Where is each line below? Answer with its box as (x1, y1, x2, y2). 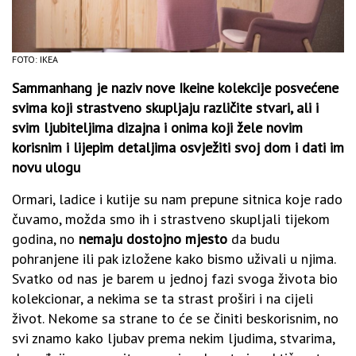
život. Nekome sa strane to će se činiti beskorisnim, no (12, 308, 339, 327)
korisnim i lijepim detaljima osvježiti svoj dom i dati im (12, 137, 344, 157)
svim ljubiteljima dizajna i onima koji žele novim (12, 118, 303, 137)
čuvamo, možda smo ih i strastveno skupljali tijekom (12, 209, 330, 228)
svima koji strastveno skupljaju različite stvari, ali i (12, 98, 319, 117)
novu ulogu (12, 157, 80, 176)
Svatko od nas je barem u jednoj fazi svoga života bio (12, 269, 338, 288)
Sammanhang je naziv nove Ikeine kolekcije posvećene (12, 78, 339, 97)
